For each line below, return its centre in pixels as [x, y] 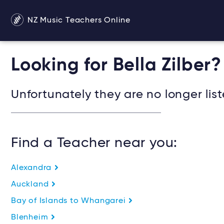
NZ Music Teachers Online [78, 20]
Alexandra [32, 168]
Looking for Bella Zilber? [116, 65]
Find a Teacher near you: [94, 143]
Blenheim [31, 217]
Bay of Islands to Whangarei [70, 201]
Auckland [31, 184]
